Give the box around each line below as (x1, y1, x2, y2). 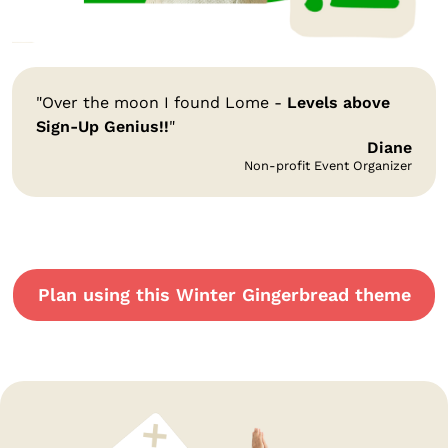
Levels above (287, 92, 390, 112)
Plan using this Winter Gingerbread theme (38, 284, 412, 306)
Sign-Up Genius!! (36, 116, 169, 136)
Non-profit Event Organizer (244, 157, 412, 173)
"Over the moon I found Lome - (36, 92, 287, 112)
